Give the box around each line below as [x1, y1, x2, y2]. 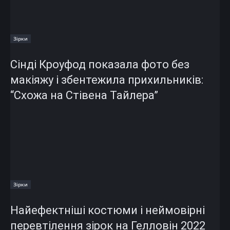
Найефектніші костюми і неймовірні [10, 204, 205, 217]
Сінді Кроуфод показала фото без [10, 58, 189, 71]
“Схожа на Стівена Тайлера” [10, 89, 158, 102]
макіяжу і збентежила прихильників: [10, 73, 203, 87]
